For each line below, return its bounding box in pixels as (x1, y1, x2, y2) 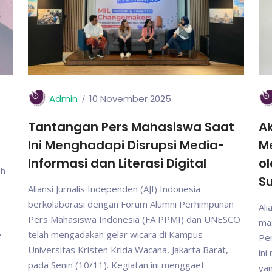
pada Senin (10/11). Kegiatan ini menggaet (28, 259, 205, 271)
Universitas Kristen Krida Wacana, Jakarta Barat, (28, 243, 228, 256)
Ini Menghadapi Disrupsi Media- (28, 137, 225, 154)
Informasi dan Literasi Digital (28, 155, 206, 172)
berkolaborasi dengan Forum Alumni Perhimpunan (28, 198, 234, 210)
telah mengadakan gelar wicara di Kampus (28, 228, 203, 240)
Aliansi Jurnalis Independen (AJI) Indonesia (28, 183, 200, 195)
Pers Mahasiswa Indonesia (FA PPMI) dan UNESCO (28, 213, 240, 225)
